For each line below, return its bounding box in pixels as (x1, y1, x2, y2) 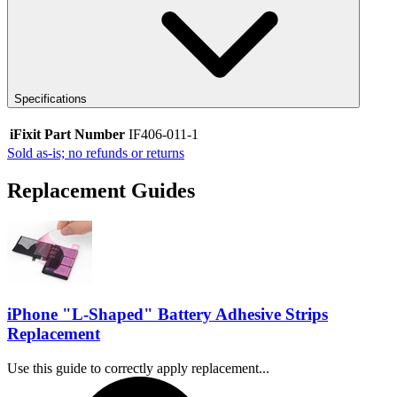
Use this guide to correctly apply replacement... (7, 360, 269, 376)
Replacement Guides (7, 179, 195, 203)
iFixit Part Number (10, 127, 125, 143)
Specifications (14, 91, 87, 105)
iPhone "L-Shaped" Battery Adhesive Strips (7, 304, 328, 323)
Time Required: (272, 375, 359, 391)
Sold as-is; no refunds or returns (7, 145, 184, 161)
